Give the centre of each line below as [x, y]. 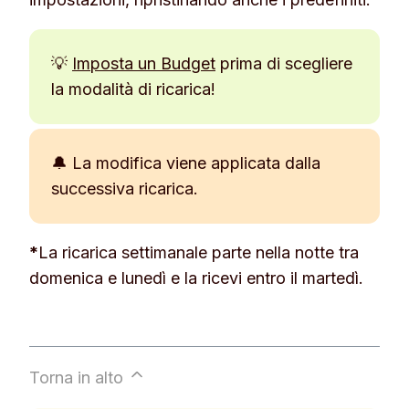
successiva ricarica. [125, 188]
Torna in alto [79, 377]
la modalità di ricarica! [133, 89]
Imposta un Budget [144, 63]
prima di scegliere [284, 63]
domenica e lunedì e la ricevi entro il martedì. [196, 278]
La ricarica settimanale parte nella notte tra [199, 252]
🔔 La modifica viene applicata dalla [186, 163]
